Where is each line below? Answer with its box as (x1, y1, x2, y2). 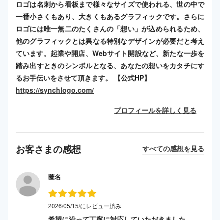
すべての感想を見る (142, 143, 204, 153)
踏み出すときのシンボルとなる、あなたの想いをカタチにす (16, 60, 204, 70)
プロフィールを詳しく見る (114, 105, 196, 115)
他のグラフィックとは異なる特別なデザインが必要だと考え (16, 35, 204, 46)
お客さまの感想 (16, 141, 81, 156)
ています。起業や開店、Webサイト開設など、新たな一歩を (16, 48, 204, 58)
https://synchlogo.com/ (16, 84, 94, 95)
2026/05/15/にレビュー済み (48, 201, 121, 210)
